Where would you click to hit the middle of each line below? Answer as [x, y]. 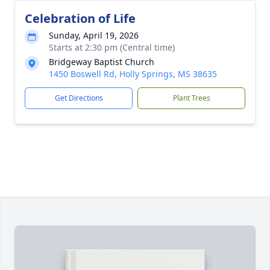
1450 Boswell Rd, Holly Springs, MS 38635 [133, 74]
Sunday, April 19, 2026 [94, 35]
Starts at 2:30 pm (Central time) [112, 47]
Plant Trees [191, 98]
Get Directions [79, 98]
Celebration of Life [80, 18]
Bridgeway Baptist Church [102, 62]
